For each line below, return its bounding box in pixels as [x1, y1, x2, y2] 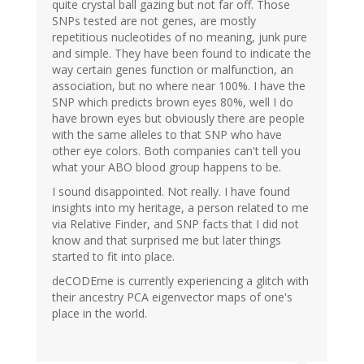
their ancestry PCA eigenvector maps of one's [52, 289, 292, 305]
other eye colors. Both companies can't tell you [52, 143, 301, 159]
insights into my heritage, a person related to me [52, 200, 309, 216]
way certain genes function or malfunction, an [52, 62, 293, 78]
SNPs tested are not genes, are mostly [52, 13, 256, 29]
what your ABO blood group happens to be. [52, 159, 281, 175]
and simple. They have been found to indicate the [52, 45, 311, 62]
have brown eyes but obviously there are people [52, 110, 305, 127]
